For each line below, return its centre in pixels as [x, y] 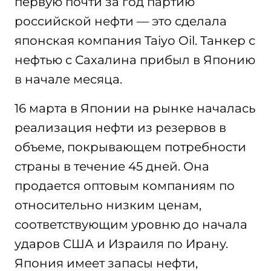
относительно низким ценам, [108, 205]
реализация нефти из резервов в [120, 128]
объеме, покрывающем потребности [130, 147]
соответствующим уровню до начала [131, 224]
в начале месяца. [68, 79]
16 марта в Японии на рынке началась [135, 108]
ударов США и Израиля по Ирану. [121, 244]
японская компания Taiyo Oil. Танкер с [135, 41]
